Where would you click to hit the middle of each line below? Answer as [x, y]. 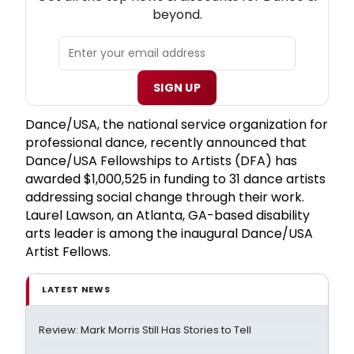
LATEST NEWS [76, 289]
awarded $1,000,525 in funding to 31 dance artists [175, 179]
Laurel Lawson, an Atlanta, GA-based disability [168, 215]
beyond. [177, 14]
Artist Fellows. [68, 251]
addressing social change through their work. [165, 197]
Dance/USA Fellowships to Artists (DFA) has [161, 160]
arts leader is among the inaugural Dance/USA [169, 233]
